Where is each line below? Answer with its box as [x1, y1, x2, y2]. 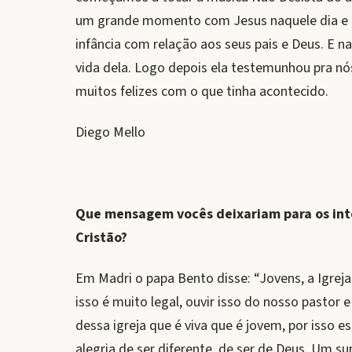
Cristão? [75, 228, 127, 247]
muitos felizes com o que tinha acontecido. [75, 82, 328, 101]
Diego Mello [75, 123, 145, 142]
